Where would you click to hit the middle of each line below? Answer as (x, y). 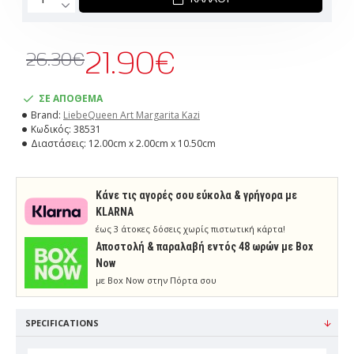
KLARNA (115, 212)
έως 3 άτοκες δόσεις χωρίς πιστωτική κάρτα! (190, 229)
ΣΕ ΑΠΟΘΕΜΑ (71, 98)
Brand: (46, 115)
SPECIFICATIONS (62, 323)
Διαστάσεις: (58, 143)
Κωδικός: (51, 129)
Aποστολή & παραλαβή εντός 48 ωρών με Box (204, 247)
